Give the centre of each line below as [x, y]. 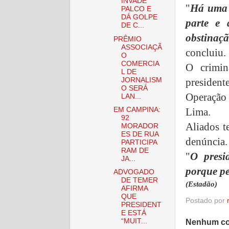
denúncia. [207, 142]
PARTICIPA [139, 142]
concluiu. [206, 53]
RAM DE [135, 150]
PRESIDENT [141, 204]
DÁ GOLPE [139, 17]
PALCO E [136, 9]
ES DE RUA [140, 134]
